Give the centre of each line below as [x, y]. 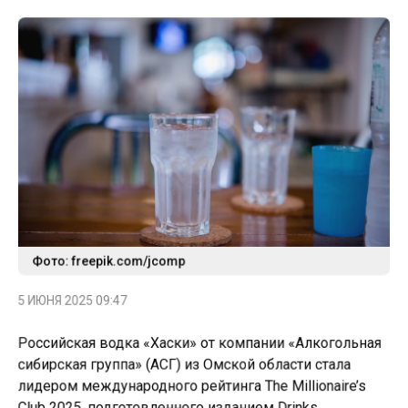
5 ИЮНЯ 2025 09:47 [70, 297]
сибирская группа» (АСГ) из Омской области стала [184, 362]
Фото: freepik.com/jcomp [107, 257]
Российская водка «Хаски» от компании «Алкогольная [199, 341]
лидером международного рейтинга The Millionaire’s [192, 384]
